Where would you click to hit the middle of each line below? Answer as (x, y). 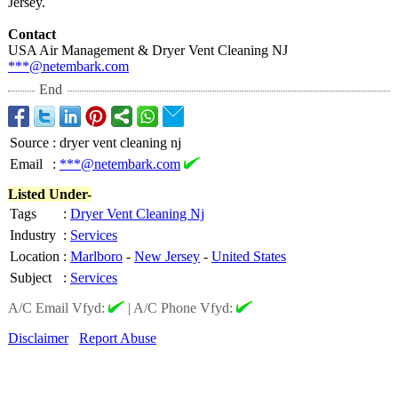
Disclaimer (38, 338)
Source (29, 143)
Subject (31, 278)
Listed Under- (50, 194)
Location (35, 256)
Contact (32, 34)
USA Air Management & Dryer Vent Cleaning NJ (148, 50)
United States (249, 256)
